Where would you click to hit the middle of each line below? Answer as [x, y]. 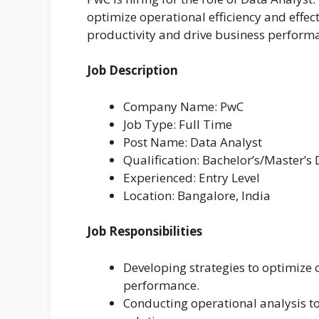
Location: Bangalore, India [197, 195]
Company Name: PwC [183, 106]
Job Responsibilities [145, 231]
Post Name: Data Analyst [193, 142]
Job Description [132, 70]
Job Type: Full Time [178, 124]
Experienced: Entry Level [192, 177]
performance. [161, 285]
